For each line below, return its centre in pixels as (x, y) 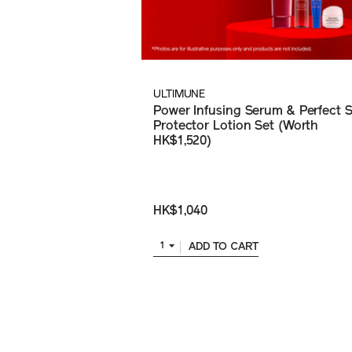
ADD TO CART (223, 247)
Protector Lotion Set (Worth (236, 126)
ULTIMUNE (180, 94)
